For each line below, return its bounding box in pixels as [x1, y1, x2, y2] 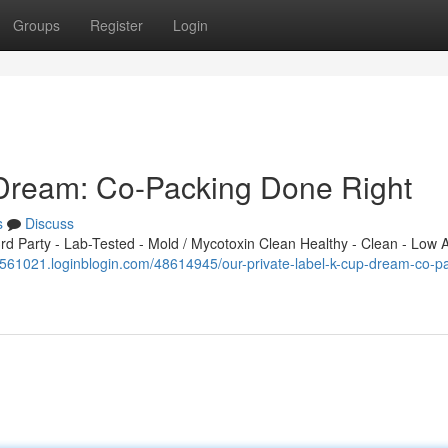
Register [90, 15, 143, 35]
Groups [13, 15, 60, 35]
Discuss [25, 213, 74, 233]
